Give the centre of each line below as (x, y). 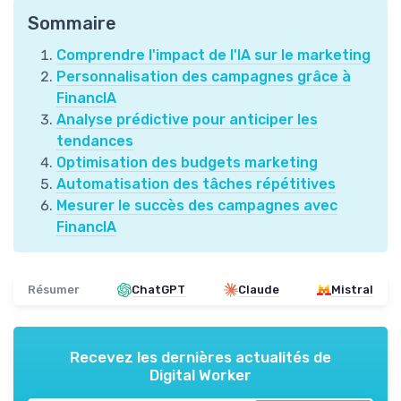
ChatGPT (159, 290)
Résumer (54, 290)
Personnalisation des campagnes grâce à (204, 77)
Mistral (352, 290)
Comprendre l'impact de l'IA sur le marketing (213, 55)
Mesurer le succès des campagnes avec (197, 206)
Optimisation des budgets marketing (187, 163)
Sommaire (72, 24)
